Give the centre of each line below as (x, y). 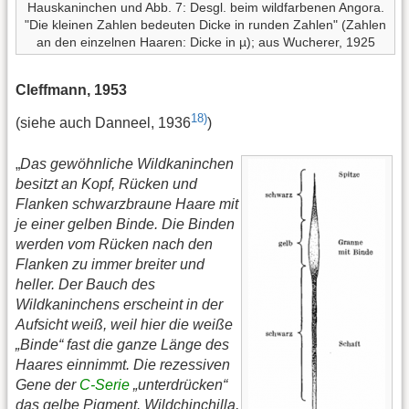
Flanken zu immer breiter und (110, 265)
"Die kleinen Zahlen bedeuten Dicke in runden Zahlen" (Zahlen (205, 24)
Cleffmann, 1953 (71, 90)
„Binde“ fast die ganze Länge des (122, 345)
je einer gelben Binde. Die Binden (125, 225)
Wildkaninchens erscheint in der (119, 305)
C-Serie (105, 385)
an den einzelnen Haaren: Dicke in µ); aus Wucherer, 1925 (205, 42)
